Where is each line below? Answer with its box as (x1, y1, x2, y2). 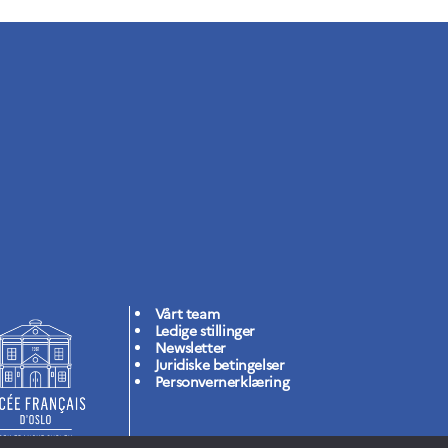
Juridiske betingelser (154, 354, 285, 376)
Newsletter (154, 337, 226, 359)
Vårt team (154, 303, 220, 325)
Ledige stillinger (154, 320, 256, 342)
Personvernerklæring (154, 371, 290, 393)
